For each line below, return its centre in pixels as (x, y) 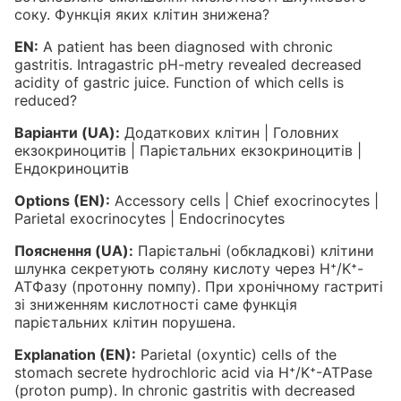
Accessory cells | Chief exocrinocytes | (244, 200)
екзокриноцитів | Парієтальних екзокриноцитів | (188, 150)
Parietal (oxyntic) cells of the (236, 354)
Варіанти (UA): (67, 132)
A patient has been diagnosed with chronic (186, 46)
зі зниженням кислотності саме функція (156, 304)
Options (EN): (62, 200)
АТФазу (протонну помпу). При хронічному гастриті (199, 286)
